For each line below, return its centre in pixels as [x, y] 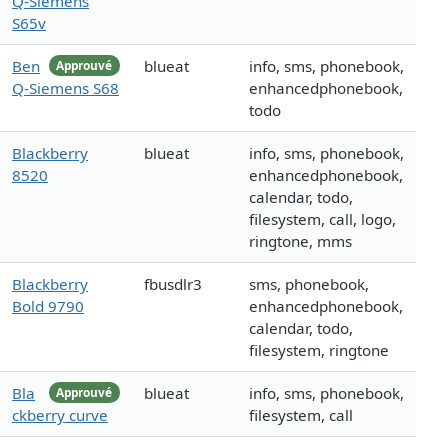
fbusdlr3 [173, 284]
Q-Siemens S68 [65, 88]
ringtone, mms [300, 241]
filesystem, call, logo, [322, 219]
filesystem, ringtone [319, 350]
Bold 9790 [48, 306]
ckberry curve [60, 415]
